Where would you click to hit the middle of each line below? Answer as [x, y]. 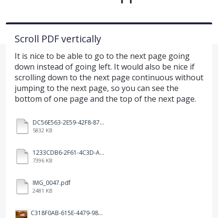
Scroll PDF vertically [58, 38]
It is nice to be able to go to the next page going [102, 56]
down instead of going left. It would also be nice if [105, 66]
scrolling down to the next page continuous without [109, 77]
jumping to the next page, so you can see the [97, 88]
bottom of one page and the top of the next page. [105, 99]
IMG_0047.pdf [52, 182]
